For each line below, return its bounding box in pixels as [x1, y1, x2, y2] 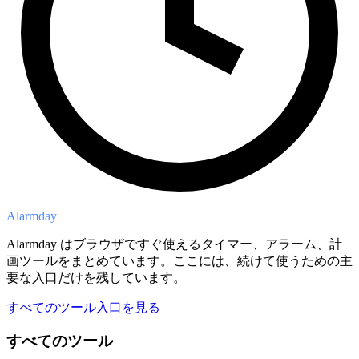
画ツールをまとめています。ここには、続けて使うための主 [6, 253, 353, 268]
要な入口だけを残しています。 [6, 270, 186, 284]
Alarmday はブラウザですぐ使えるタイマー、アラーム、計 [6, 236, 342, 251]
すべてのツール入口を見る [6, 300, 160, 314]
